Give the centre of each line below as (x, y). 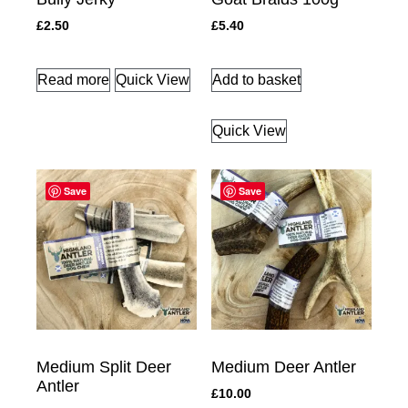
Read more (73, 80)
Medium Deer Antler (284, 367)
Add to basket (256, 80)
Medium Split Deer (104, 367)
